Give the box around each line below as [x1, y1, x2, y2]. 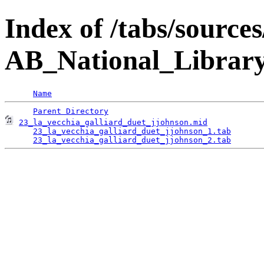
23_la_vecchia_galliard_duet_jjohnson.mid [19, 117, 207, 127]
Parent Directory [33, 106, 108, 115]
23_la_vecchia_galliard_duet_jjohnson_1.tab [33, 126, 231, 136]
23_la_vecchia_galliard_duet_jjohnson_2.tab [33, 135, 231, 144]
